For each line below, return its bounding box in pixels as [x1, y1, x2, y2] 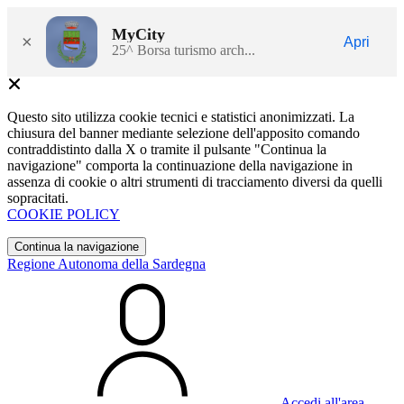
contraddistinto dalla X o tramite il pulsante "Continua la [7, 142, 326, 157]
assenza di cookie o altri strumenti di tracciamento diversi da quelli [7, 174, 382, 189]
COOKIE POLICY [7, 207, 120, 222]
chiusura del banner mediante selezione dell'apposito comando [7, 125, 360, 141]
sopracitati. [7, 190, 69, 206]
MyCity [112, 24, 165, 43]
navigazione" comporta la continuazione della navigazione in [7, 158, 353, 173]
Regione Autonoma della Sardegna [7, 256, 206, 271]
